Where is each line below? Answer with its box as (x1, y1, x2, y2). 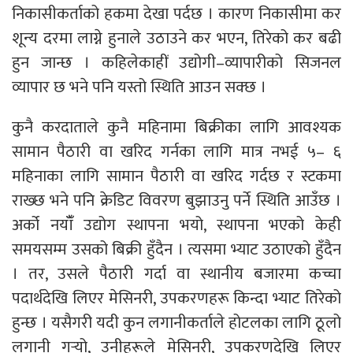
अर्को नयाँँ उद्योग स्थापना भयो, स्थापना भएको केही (12, 210, 341, 239)
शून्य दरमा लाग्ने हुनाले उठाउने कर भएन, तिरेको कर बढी (12, 24, 341, 52)
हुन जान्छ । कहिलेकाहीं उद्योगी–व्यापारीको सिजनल (12, 48, 341, 76)
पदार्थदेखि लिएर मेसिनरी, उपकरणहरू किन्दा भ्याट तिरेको (12, 284, 341, 312)
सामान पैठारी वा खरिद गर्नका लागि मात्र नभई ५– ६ (12, 137, 341, 165)
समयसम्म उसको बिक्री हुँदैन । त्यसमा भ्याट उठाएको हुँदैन (12, 235, 341, 263)
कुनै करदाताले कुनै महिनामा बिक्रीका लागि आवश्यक (12, 113, 341, 141)
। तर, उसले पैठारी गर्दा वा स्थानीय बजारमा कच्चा (12, 259, 341, 288)
